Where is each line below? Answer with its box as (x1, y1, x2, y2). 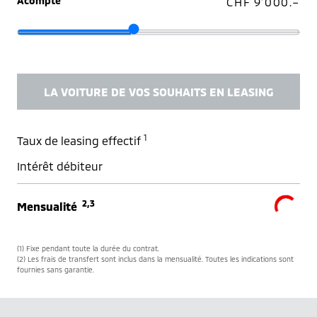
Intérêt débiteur (17, 159, 103, 173)
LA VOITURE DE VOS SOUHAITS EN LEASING (44, 84, 273, 98)
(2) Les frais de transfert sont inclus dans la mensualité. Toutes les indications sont (17, 255, 294, 264)
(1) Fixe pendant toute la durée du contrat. (17, 244, 159, 253)
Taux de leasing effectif (17, 134, 144, 148)
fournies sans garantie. (17, 265, 94, 275)
